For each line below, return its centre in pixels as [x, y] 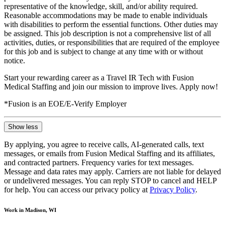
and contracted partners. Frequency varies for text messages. [99, 162]
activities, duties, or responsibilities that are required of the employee [112, 42]
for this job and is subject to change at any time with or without [103, 51]
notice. [15, 60]
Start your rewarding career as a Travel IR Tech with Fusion [99, 77]
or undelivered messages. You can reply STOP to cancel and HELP [110, 180]
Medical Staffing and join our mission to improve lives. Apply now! [111, 86]
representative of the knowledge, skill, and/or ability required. [101, 6]
